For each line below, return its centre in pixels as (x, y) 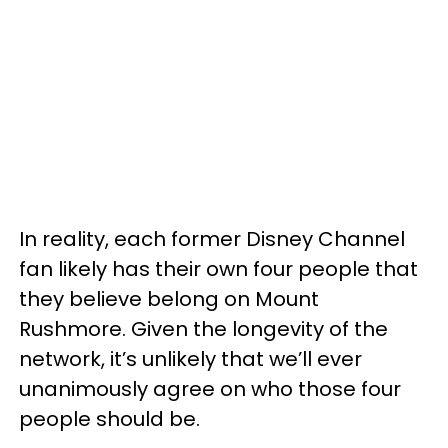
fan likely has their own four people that (218, 268)
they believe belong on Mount (169, 298)
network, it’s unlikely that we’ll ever (190, 358)
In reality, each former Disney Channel (212, 238)
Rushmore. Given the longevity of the (203, 328)
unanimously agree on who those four (210, 388)
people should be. (109, 418)
